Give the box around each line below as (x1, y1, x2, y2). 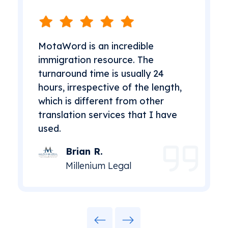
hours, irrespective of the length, (38, 81, 182, 93)
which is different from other (38, 95, 164, 107)
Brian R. (66, 145, 103, 157)
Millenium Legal (66, 159, 132, 172)
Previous (115, 206, 153, 218)
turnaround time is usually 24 (38, 67, 164, 79)
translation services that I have (38, 108, 177, 121)
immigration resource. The (38, 53, 154, 66)
